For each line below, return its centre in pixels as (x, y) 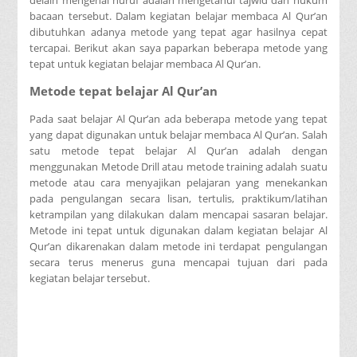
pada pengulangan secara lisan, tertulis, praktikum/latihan (178, 199)
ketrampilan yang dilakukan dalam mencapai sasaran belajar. (178, 215)
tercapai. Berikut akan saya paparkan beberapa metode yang (178, 47)
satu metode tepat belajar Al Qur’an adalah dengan (178, 151)
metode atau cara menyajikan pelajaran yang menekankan (178, 183)
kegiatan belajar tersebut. (90, 279)
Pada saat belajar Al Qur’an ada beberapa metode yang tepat (178, 119)
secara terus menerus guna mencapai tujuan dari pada (178, 263)
